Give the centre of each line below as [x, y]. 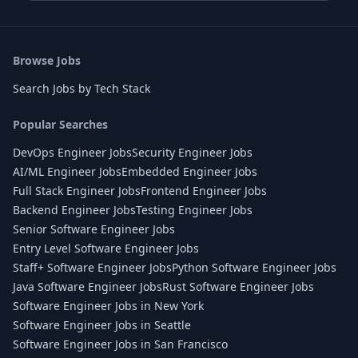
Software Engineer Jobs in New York [108, 306]
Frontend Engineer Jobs [204, 191]
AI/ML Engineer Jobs [67, 171]
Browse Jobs [47, 60]
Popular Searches [60, 124]
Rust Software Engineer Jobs [238, 286]
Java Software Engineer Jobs [88, 286]
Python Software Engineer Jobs [254, 267]
